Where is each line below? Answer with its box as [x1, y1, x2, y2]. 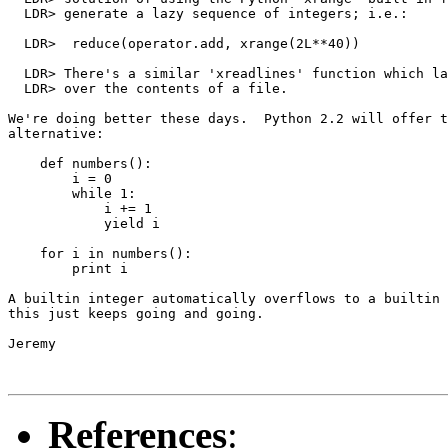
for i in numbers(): [8, 245, 192, 261]
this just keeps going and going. [8, 305, 264, 321]
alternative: [8, 125, 104, 141]
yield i [8, 215, 160, 231]
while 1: [8, 185, 136, 201]
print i [8, 260, 128, 276]
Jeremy [8, 335, 56, 351]
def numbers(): [8, 155, 152, 171]
